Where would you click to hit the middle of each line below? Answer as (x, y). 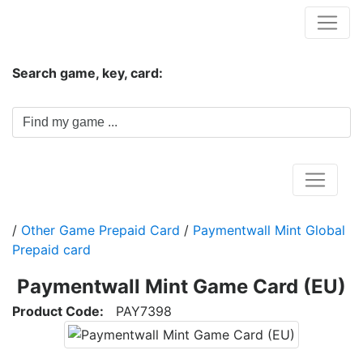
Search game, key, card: (88, 73)
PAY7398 (138, 311)
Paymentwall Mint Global (269, 230)
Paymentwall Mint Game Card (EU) (181, 286)
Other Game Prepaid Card (100, 230)
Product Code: (58, 311)
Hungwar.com (66, 22)
